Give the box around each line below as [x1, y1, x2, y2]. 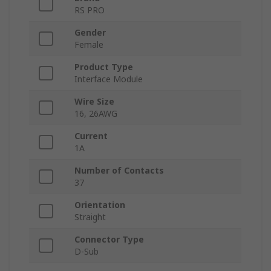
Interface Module [74, 73, 143, 85]
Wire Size [74, 95, 114, 107]
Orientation [74, 198, 125, 211]
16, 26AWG [74, 107, 117, 119]
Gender [74, 26, 106, 38]
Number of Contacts [74, 164, 164, 176]
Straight [74, 211, 106, 223]
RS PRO [74, 4, 105, 16]
